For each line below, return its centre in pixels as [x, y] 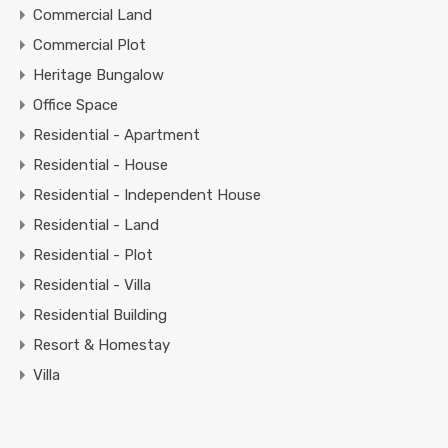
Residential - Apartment [116, 135]
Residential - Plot [93, 255]
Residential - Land [96, 225]
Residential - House [100, 165]
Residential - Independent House [147, 195]
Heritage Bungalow [98, 75]
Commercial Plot [89, 45]
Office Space [75, 105]
